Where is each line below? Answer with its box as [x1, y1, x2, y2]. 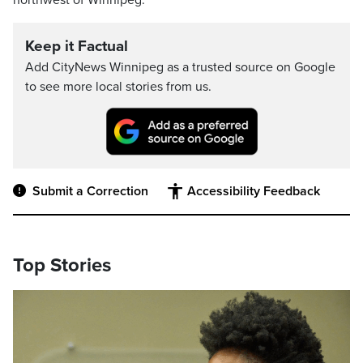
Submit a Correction [32, 183, 148, 200]
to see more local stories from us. [25, 79, 211, 95]
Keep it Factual [25, 37, 128, 55]
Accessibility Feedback [187, 183, 320, 200]
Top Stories [13, 254, 111, 278]
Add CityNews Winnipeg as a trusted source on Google [25, 59, 335, 75]
